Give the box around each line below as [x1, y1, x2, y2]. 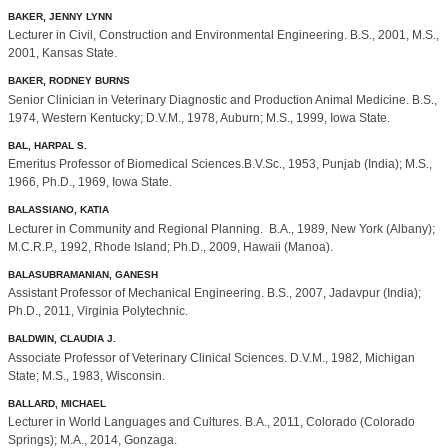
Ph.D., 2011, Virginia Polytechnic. [8, 304, 188, 319]
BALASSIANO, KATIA [8, 204, 109, 216]
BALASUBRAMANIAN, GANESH [8, 268, 158, 280]
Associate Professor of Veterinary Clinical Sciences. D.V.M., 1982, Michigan [8, 350, 415, 365]
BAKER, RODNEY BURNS [8, 75, 130, 87]
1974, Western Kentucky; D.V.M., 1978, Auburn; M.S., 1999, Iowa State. [8, 110, 390, 125]
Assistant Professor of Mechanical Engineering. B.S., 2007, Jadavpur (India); [8, 286, 421, 301]
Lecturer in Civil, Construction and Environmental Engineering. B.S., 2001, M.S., [8, 28, 439, 43]
